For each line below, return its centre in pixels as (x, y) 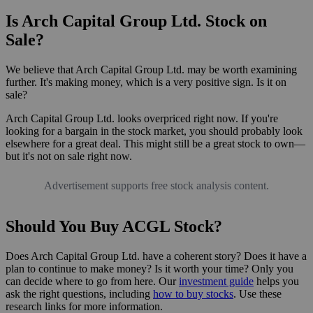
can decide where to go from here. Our (92, 281)
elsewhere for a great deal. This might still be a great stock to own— (155, 143)
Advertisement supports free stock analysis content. (156, 185)
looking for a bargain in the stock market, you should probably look (154, 131)
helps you (276, 281)
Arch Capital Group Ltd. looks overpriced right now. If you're (142, 118)
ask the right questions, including (79, 293)
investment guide (216, 281)
